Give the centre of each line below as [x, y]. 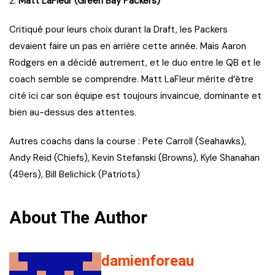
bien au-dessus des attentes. [73, 113]
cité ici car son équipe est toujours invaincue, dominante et [135, 96]
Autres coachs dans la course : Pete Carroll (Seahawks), [128, 141]
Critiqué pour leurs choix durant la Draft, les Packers [118, 30]
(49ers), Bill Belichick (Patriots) [75, 175]
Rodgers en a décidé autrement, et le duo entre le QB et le [135, 63]
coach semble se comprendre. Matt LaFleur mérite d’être [131, 79]
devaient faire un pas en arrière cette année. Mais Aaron [128, 46]
